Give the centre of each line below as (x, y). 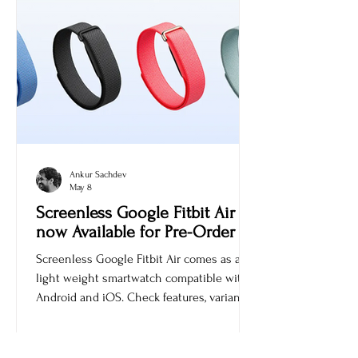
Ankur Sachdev (98, 201)
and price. (61, 343)
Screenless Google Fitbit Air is (144, 239)
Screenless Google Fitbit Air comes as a (138, 285)
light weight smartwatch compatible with (142, 304)
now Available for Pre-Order (135, 258)
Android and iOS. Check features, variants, (144, 324)
